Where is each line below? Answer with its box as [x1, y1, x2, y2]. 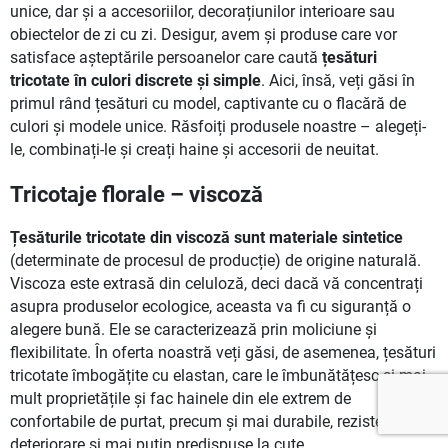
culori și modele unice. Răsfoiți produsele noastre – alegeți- [10, 117, 426, 136]
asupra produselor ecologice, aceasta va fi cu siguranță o [10, 297, 411, 316]
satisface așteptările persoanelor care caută [10, 48, 322, 67]
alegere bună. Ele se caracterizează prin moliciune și [10, 320, 377, 339]
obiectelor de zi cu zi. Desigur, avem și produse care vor [10, 25, 397, 44]
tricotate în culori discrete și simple [10, 71, 261, 90]
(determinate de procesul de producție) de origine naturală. [10, 251, 421, 270]
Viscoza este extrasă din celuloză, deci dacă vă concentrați [10, 274, 423, 293]
